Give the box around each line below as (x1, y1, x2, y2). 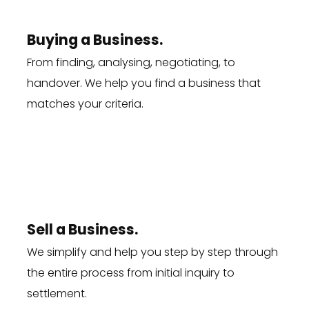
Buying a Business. (26, 30, 163, 50)
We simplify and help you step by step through (26, 244, 278, 261)
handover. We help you (26, 75, 154, 92)
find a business (154, 75, 235, 92)
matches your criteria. (26, 96, 143, 112)
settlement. (26, 286, 87, 302)
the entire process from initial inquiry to (26, 265, 235, 281)
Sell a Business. (26, 219, 138, 240)
